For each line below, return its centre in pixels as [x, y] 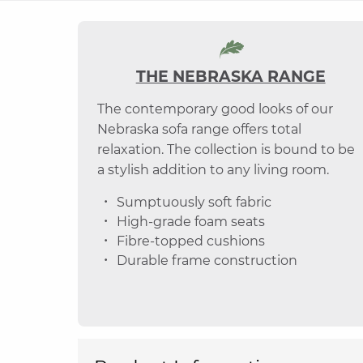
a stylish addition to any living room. [213, 170]
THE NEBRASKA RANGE [231, 77]
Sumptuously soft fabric [194, 202]
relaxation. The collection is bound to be [226, 149]
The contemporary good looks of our [215, 109]
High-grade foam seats [191, 222]
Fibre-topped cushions [191, 241]
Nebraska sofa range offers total [199, 129]
